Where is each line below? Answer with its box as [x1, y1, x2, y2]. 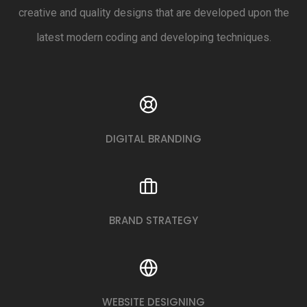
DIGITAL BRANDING [106, 132, 201, 146]
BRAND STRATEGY [109, 213, 198, 228]
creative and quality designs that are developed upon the [18, 6, 289, 19]
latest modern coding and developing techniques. [36, 31, 271, 44]
